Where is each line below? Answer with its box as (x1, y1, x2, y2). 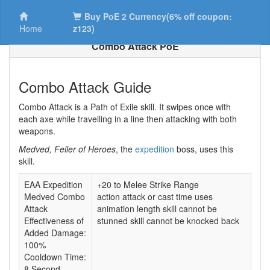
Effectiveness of (24, 215, 84, 227)
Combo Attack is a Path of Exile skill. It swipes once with (19, 101, 231, 113)
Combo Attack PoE (91, 39, 179, 53)
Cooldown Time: (24, 251, 86, 263)
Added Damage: (24, 227, 86, 239)
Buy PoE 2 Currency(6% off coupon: (84, 10, 233, 22)
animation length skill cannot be (97, 202, 217, 215)
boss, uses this (174, 143, 233, 155)
